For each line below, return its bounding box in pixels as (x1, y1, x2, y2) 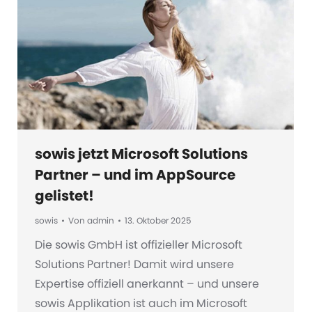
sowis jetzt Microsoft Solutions (35, 143, 248, 164)
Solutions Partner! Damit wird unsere (35, 256, 234, 272)
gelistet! (35, 185, 94, 205)
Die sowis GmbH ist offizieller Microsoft (35, 236, 242, 253)
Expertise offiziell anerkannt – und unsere (35, 275, 259, 292)
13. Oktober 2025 (125, 214, 192, 226)
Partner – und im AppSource (35, 164, 235, 185)
